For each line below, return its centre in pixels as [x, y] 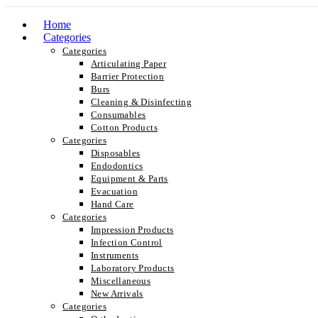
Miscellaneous [121, 281]
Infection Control [127, 242]
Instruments [115, 255]
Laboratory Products [133, 268]
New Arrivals [117, 294]
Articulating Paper [129, 64]
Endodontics [117, 166]
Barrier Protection [128, 76]
